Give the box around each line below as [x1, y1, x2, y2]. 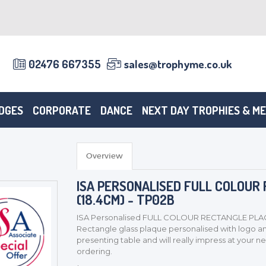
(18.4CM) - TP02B [76, 191, 175, 208]
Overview [85, 151, 123, 161]
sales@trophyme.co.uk [124, 56, 232, 71]
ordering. [76, 246, 112, 256]
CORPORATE [33, 102, 91, 118]
